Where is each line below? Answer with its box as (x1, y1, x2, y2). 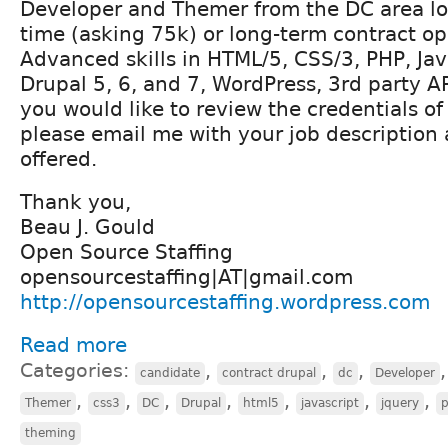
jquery (381, 395, 419, 410)
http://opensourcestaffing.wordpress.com (20, 289, 430, 314)
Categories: (20, 359, 135, 381)
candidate (140, 365, 200, 380)
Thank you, (20, 189, 131, 214)
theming (25, 425, 76, 440)
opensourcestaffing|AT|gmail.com (20, 264, 353, 289)
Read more (20, 332, 127, 357)
